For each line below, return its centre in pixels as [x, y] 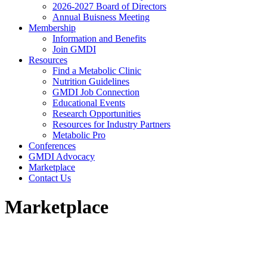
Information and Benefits [99, 38]
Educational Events [89, 103]
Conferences [52, 146]
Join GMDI [74, 49]
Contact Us [50, 178]
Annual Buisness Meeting [101, 17]
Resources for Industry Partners [111, 124]
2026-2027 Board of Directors [109, 6]
